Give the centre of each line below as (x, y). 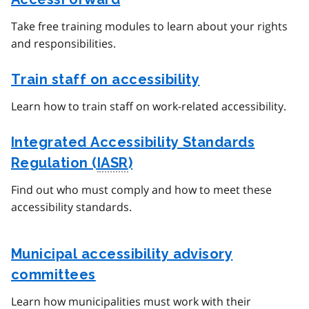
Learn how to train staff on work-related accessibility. (149, 107)
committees (53, 275)
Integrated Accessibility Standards (133, 142)
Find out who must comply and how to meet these (141, 190)
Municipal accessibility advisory (122, 254)
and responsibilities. (63, 44)
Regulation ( (54, 163)
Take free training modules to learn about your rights (149, 27)
